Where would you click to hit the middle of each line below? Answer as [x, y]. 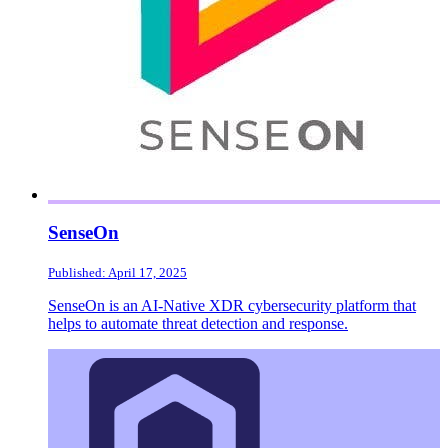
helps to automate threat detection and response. [198, 324]
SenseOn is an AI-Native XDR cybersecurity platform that [232, 306]
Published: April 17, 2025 [117, 273]
